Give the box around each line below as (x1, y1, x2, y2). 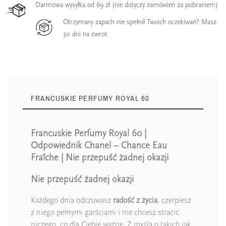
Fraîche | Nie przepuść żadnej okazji (31, 151, 168, 163)
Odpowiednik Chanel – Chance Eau (31, 139, 167, 151)
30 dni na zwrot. (63, 30, 108, 39)
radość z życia (113, 196, 157, 205)
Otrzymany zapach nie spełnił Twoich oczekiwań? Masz (63, 18, 216, 27)
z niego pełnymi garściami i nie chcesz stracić (31, 208, 179, 217)
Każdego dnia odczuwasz (31, 196, 113, 205)
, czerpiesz (157, 196, 191, 205)
